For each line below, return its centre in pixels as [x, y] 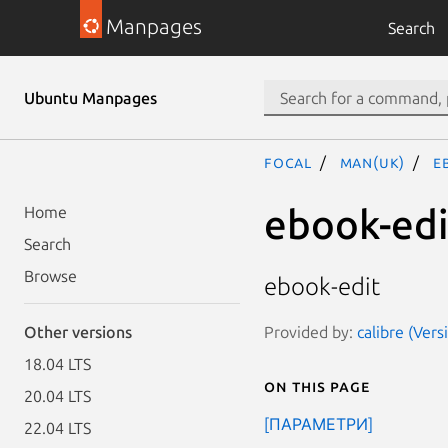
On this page [317, 385]
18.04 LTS [57, 364]
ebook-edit [322, 287]
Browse [50, 276]
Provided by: [310, 331]
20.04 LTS [57, 396]
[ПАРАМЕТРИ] [318, 423]
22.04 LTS [57, 428]
